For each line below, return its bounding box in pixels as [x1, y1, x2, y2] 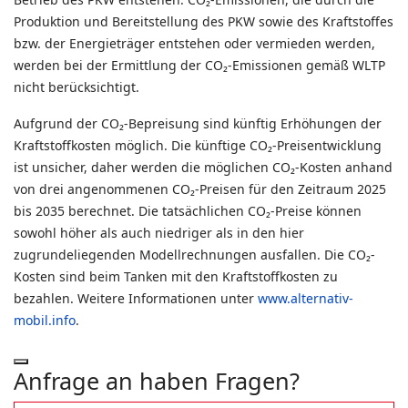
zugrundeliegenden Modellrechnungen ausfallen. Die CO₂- [14, 246, 375, 263]
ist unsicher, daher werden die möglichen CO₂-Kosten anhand [14, 158, 393, 176]
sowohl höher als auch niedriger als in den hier [14, 224, 304, 241]
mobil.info [14, 311, 76, 329]
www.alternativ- [258, 290, 353, 307]
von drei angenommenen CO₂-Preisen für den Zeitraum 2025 [14, 180, 386, 198]
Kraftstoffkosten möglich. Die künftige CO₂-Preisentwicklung [14, 137, 382, 154]
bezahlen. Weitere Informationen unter [14, 290, 258, 307]
